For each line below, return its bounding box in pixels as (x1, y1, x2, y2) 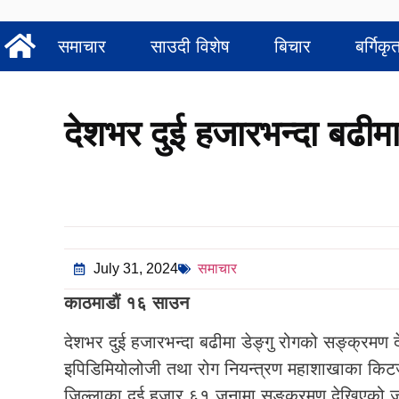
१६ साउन (126, 293, 195, 313)
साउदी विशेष (151, 37, 230, 56)
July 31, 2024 (93, 261, 178, 276)
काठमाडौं (64, 293, 121, 313)
